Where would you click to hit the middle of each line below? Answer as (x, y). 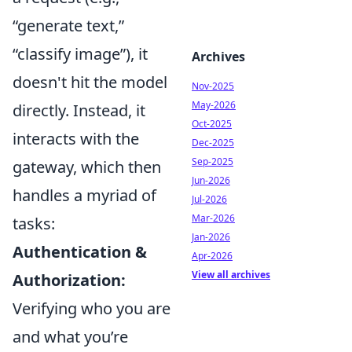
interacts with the (76, 138)
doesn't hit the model (90, 82)
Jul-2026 (209, 199)
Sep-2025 (213, 161)
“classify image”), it (80, 53)
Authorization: (69, 280)
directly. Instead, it (79, 110)
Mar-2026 (213, 218)
